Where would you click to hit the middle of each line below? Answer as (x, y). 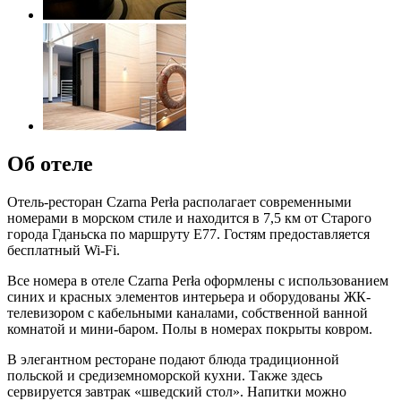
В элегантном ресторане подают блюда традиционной (173, 359)
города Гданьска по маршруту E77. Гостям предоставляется (188, 234)
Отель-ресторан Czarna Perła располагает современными (179, 201)
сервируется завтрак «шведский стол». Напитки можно (177, 391)
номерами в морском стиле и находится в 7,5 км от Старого (189, 218)
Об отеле (50, 163)
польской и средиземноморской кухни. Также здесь (165, 375)
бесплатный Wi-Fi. (64, 250)
